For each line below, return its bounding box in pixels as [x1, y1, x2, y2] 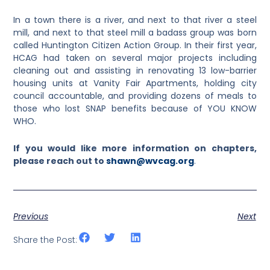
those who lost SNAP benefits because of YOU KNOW [13, 102, 257, 115]
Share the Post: [13, 233, 78, 246]
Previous [13, 210, 49, 222]
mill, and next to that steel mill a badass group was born [13, 26, 257, 39]
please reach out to [13, 155, 107, 168]
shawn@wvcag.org [106, 155, 195, 168]
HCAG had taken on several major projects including [13, 51, 257, 64]
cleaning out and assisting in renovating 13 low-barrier [13, 64, 257, 77]
